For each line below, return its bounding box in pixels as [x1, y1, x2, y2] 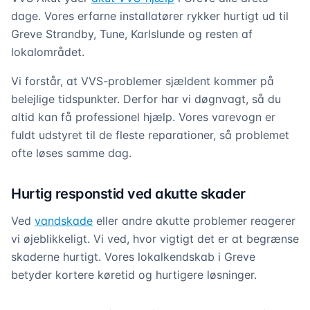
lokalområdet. [11, 45, 84, 59]
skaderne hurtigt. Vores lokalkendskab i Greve [11, 250, 255, 264]
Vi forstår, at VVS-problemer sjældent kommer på [11, 74, 274, 88]
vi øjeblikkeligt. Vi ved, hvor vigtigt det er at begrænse [11, 232, 299, 246]
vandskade [35, 214, 93, 228]
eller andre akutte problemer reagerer [93, 214, 295, 228]
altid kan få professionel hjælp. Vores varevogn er [11, 110, 275, 124]
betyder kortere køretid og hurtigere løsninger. [11, 268, 257, 282]
